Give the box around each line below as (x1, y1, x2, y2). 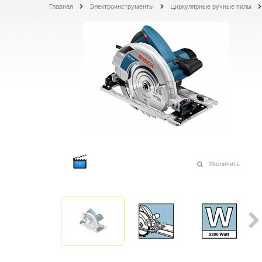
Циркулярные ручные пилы (170, 2, 251, 10)
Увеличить (208, 160, 240, 168)
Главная (49, 2, 73, 10)
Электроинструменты (89, 2, 154, 10)
